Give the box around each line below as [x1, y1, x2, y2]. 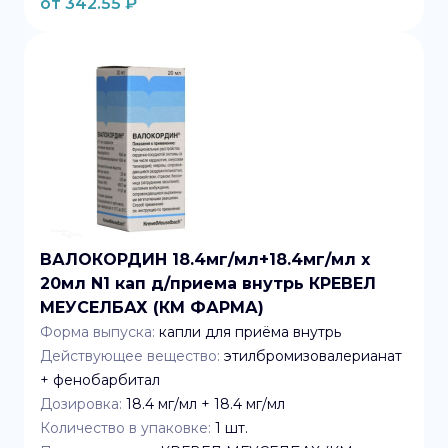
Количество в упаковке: [40, 419, 211, 437]
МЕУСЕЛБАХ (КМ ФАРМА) [40, 298, 264, 317]
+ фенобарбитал [40, 371, 160, 389]
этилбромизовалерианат [224, 347, 402, 365]
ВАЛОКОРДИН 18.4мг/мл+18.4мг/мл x [40, 250, 370, 269]
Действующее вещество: [40, 347, 220, 365]
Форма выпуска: [40, 323, 155, 341]
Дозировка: [40, 395, 122, 413]
